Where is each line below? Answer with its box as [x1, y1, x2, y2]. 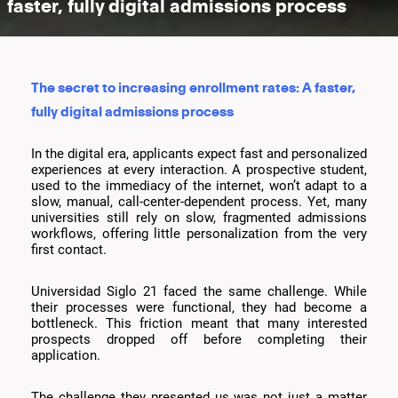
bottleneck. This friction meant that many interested [31, 315, 367, 332]
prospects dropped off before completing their [31, 331, 367, 348]
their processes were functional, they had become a [31, 299, 367, 316]
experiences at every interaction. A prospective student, [31, 162, 367, 179]
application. [31, 347, 100, 364]
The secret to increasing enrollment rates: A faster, [31, 78, 355, 97]
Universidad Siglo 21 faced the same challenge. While [31, 283, 367, 300]
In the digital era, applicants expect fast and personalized [31, 146, 367, 163]
